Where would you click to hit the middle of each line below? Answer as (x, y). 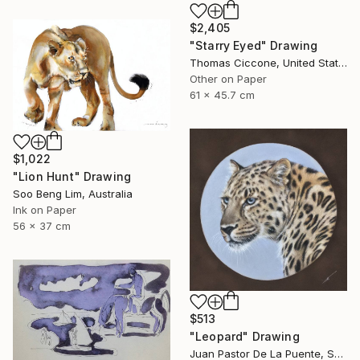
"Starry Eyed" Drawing (254, 45)
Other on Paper (228, 78)
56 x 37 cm (42, 225)
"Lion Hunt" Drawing (72, 176)
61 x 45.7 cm (222, 94)
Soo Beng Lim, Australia (73, 193)
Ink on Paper (45, 209)
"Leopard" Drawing (245, 336)
